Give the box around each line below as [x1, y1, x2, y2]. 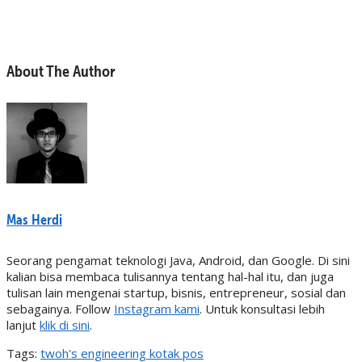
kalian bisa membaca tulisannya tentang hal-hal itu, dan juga [6, 268, 334, 284]
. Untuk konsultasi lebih [200, 301, 325, 317]
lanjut [6, 317, 40, 333]
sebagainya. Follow [6, 301, 114, 317]
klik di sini [40, 317, 90, 333]
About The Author [6, 61, 116, 82]
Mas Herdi [6, 210, 62, 228]
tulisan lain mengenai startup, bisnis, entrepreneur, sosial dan [6, 284, 346, 301]
